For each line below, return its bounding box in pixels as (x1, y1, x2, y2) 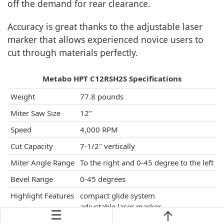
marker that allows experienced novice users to (7, 33, 203, 45)
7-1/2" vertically (80, 140, 135, 151)
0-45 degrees (80, 173, 125, 184)
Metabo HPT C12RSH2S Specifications (42, 73, 181, 83)
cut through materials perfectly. (7, 46, 138, 58)
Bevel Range (10, 173, 53, 184)
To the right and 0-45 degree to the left (80, 157, 213, 167)
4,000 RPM (80, 124, 118, 134)
